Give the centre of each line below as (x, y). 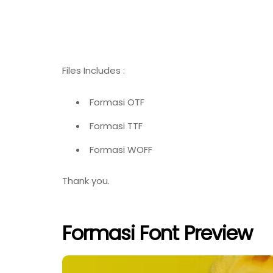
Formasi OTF (117, 102)
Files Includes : (94, 70)
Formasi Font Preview (157, 233)
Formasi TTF (116, 126)
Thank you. (86, 181)
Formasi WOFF (121, 149)
